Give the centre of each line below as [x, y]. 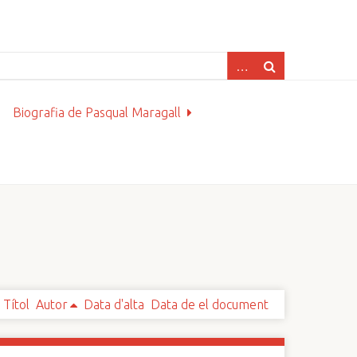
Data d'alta [114, 304]
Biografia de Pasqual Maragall [97, 112]
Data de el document [209, 304]
